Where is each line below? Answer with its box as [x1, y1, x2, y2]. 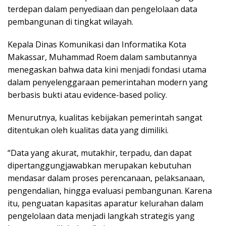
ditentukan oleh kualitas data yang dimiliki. [8, 125, 168, 136]
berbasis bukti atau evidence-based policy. [8, 89, 167, 101]
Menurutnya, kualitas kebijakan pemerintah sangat [8, 112, 202, 124]
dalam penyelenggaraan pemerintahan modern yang [8, 77, 208, 88]
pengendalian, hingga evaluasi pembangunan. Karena [8, 185, 212, 197]
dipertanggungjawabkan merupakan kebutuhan [8, 160, 191, 172]
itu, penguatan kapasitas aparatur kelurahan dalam [8, 198, 203, 209]
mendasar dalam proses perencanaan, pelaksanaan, [8, 173, 205, 184]
